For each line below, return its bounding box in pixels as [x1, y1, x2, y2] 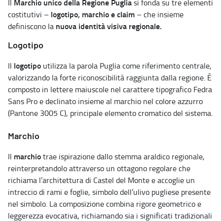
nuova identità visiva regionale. [56, 20, 162, 32]
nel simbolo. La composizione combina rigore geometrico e [8, 198, 201, 209]
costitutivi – [8, 8, 51, 20]
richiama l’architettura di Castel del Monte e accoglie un [8, 174, 195, 185]
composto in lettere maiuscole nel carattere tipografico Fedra [8, 83, 212, 95]
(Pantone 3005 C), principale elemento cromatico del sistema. [8, 107, 213, 118]
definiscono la [8, 20, 56, 32]
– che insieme [135, 8, 184, 20]
